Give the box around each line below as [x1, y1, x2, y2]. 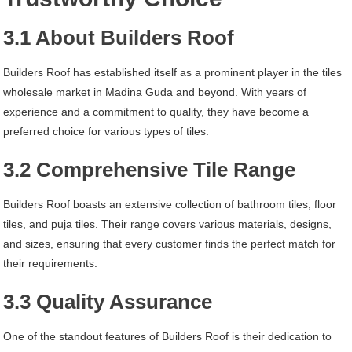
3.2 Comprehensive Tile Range [3, 158, 296, 181]
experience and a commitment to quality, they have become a [3, 105, 310, 118]
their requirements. [3, 257, 98, 269]
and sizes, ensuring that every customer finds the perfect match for [3, 237, 336, 250]
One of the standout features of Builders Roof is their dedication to [3, 330, 332, 343]
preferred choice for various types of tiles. [3, 125, 210, 137]
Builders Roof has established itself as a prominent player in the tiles [3, 66, 343, 79]
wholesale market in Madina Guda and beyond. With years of [3, 86, 307, 98]
